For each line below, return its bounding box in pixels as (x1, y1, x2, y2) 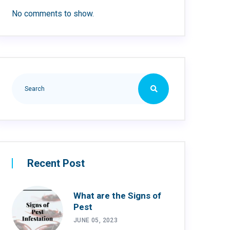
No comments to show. (12, 8, 94, 18)
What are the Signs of (73, 190, 161, 201)
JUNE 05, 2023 (73, 216, 118, 224)
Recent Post (27, 157, 85, 169)
